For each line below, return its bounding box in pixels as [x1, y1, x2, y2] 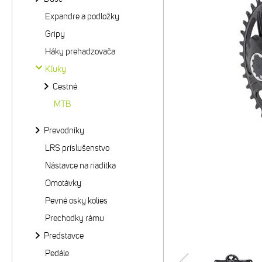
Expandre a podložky [45, 11, 119, 22]
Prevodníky [44, 125, 84, 136]
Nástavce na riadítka [45, 160, 116, 171]
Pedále [45, 248, 69, 258]
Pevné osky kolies [45, 195, 108, 206]
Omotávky [45, 178, 81, 188]
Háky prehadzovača [45, 46, 115, 57]
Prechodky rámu [45, 213, 104, 223]
